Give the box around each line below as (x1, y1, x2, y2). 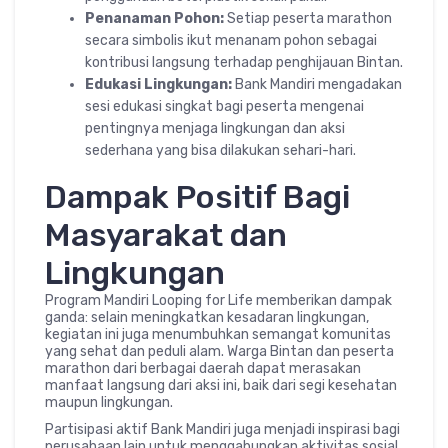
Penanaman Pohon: (85, 10, 224, 27)
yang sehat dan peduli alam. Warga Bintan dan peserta (45, 343, 394, 360)
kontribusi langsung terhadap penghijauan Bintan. (85, 54, 403, 71)
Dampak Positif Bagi (45, 178, 350, 216)
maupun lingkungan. (45, 394, 173, 411)
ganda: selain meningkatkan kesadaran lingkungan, (45, 309, 369, 326)
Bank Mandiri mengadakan (232, 76, 402, 93)
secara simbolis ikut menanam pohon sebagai (85, 32, 377, 49)
